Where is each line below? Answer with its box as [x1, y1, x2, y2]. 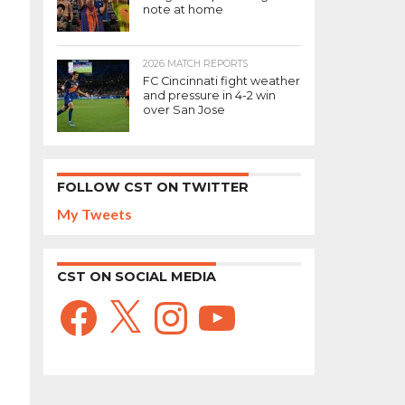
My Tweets [57, 205, 132, 222]
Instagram [148, 294, 217, 311]
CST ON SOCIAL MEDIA [57, 268, 216, 285]
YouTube [194, 294, 254, 311]
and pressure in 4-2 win [143, 89, 276, 102]
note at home [143, 3, 223, 16]
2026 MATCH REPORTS [143, 58, 248, 70]
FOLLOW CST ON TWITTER [57, 179, 249, 195]
